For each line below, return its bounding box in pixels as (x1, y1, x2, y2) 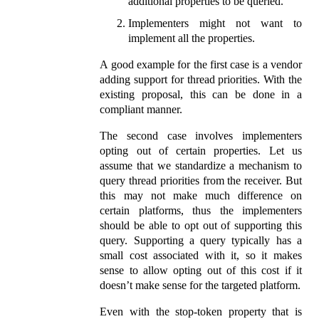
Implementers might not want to (128, 16, 302, 29)
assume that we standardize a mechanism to (100, 159, 302, 172)
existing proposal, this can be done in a (100, 88, 302, 100)
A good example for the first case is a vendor (100, 58, 302, 70)
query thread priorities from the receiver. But (100, 174, 302, 187)
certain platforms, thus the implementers (100, 204, 302, 216)
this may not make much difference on (100, 189, 302, 202)
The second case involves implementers (100, 129, 302, 142)
